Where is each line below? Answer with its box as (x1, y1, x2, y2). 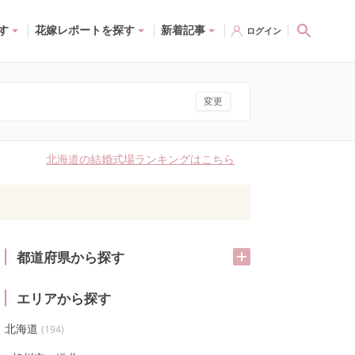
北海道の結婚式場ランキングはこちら (46, 151, 235, 166)
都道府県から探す (17, 247, 124, 266)
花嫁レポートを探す (35, 22, 135, 37)
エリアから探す (17, 288, 111, 307)
